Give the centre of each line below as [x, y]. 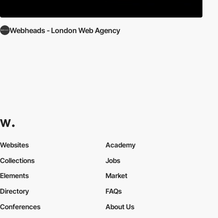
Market [116, 176]
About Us [120, 207]
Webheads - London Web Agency [65, 30]
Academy [120, 145]
